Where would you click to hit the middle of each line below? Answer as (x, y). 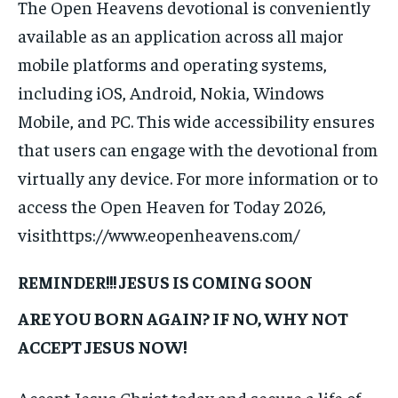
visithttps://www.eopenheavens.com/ (159, 235)
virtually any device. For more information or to (198, 178)
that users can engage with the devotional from (198, 149)
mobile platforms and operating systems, (172, 64)
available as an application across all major (181, 36)
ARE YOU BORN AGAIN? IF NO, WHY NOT (183, 318)
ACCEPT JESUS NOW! (103, 346)
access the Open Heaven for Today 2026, (172, 206)
